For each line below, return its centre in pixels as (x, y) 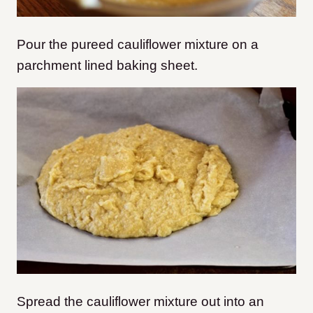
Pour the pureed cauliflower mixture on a (138, 45)
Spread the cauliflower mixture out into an (140, 301)
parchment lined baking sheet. (107, 66)
